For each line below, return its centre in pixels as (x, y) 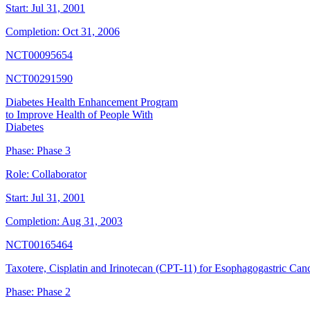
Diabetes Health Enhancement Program (92, 102)
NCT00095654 (39, 55)
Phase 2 (54, 292)
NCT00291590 (39, 79)
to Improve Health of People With (79, 115)
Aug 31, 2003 (92, 221)
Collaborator (59, 174)
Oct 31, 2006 (91, 32)
